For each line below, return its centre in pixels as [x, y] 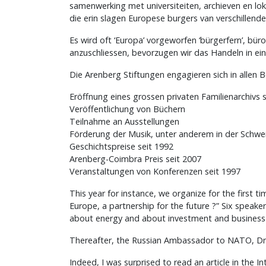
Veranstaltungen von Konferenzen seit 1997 [155, 171]
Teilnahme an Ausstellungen [124, 121]
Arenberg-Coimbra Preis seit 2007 [135, 159]
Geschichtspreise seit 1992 [121, 146]
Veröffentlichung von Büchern [127, 109]
